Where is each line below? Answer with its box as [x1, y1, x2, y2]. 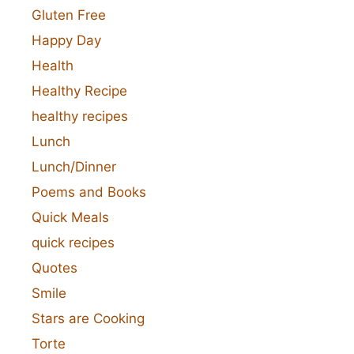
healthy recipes [32, 107, 128, 124]
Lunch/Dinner [32, 158, 116, 175]
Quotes [32, 259, 77, 276]
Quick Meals [32, 209, 109, 225]
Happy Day [32, 32, 101, 48]
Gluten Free [32, 6, 106, 23]
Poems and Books [32, 183, 146, 200]
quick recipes [32, 234, 115, 250]
